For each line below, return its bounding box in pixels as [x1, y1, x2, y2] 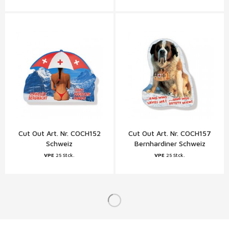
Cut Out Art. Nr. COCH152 [18, 129, 101, 138]
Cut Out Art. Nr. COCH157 [128, 129, 211, 138]
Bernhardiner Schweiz [134, 139, 205, 148]
